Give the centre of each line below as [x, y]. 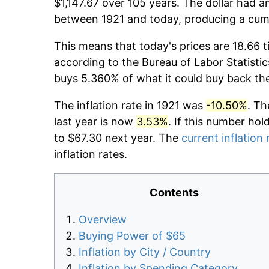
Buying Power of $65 [132, 236]
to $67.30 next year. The [118, 138]
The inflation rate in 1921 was [130, 106]
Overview [103, 220]
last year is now [95, 122]
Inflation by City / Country [145, 252]
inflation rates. [91, 154]
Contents [174, 193]
